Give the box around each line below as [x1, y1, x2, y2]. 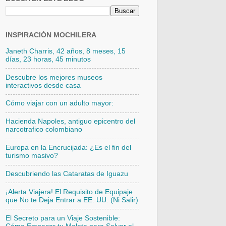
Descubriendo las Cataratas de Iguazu [6, 170, 128, 178]
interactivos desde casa [6, 81, 81, 89]
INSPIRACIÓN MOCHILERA [6, 31, 96, 39]
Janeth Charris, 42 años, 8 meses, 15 [6, 47, 126, 55]
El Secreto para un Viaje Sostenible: [6, 214, 120, 222]
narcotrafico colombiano [6, 126, 82, 134]
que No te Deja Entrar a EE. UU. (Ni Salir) [6, 196, 138, 204]
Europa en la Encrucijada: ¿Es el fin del [6, 144, 131, 152]
